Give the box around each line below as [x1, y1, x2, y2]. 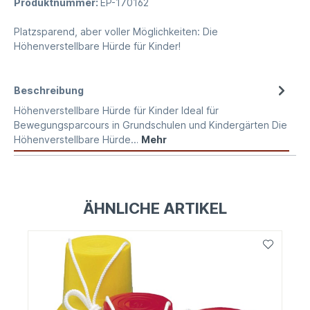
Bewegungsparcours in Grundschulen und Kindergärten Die [14, 118, 287, 131]
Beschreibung [14, 84, 84, 96]
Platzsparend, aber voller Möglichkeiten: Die [14, 25, 218, 37]
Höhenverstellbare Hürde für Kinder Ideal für [14, 104, 219, 116]
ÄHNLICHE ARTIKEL [83, 199, 227, 217]
